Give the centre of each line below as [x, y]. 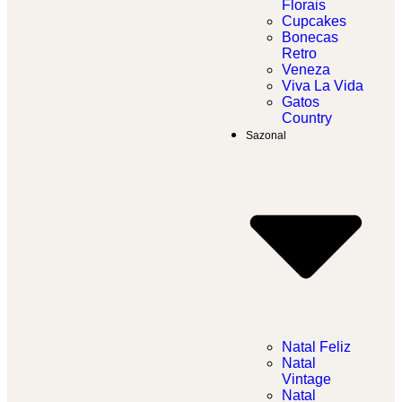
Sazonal [266, 136]
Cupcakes [314, 22]
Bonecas [310, 38]
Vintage [306, 380]
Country [307, 118]
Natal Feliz [316, 347]
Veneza [306, 70]
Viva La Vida [323, 86]
